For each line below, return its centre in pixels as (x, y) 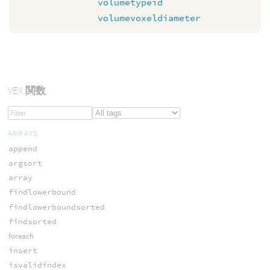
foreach (21, 236)
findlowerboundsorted (56, 207)
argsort (25, 163)
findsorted (32, 221)
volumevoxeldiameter (149, 17)
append (23, 148)
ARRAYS (23, 133)
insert (23, 251)
